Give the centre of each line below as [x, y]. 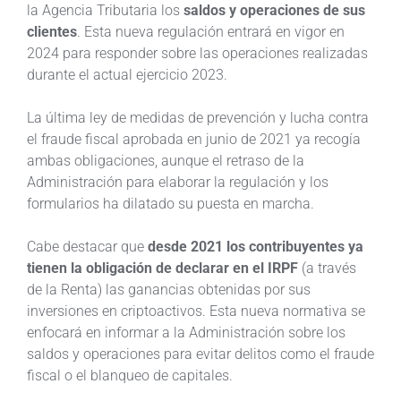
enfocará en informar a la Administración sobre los [186, 332]
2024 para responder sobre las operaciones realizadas [197, 53]
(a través [329, 268]
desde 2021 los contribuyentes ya [256, 246]
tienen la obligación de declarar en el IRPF [164, 268]
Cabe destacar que [87, 246]
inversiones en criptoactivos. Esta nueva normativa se [196, 311]
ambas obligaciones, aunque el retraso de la [166, 160]
